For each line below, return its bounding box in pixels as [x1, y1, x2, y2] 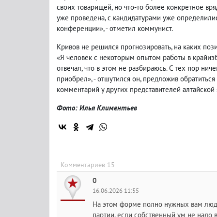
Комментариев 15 [61, 160, 115, 169]
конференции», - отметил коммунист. [57, 23, 173, 33]
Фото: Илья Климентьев [57, 103, 137, 112]
